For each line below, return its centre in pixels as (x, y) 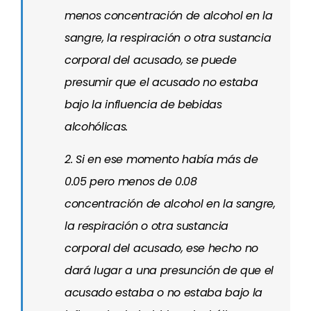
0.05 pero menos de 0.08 (131, 182)
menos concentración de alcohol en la (169, 16)
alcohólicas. (96, 127)
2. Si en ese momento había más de (161, 159)
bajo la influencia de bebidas (143, 104)
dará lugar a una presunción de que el (169, 270)
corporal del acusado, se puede (151, 60)
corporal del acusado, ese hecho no (162, 248)
